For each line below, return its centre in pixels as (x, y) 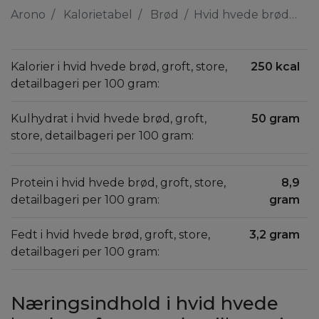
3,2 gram (274, 235)
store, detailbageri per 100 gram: (102, 136)
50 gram (276, 119)
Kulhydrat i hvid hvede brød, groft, (109, 119)
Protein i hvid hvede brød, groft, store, (118, 183)
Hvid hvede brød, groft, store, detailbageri (241, 15)
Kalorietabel (98, 15)
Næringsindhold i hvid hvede (145, 303)
